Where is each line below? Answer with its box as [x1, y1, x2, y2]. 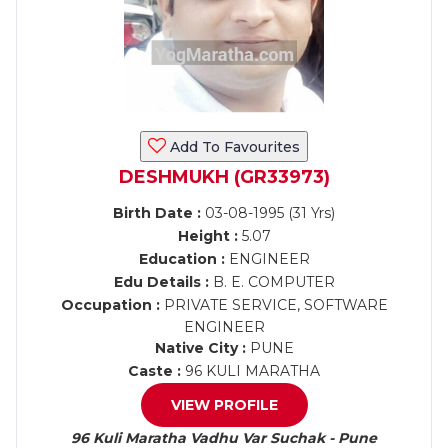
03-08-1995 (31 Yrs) [201, 204, 335, 222]
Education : [138, 250, 225, 268]
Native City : [154, 339, 246, 357]
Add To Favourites [166, 138, 300, 156]
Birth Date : [113, 204, 201, 222]
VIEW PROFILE [170, 396, 278, 414]
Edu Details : [113, 273, 209, 291]
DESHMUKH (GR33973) [118, 166, 330, 188]
